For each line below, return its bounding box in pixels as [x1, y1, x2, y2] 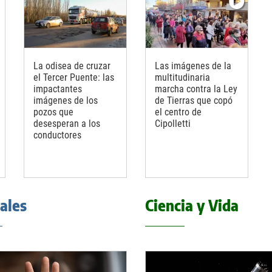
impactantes [33, 83, 82, 95]
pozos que [33, 106, 73, 118]
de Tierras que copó [155, 94, 233, 106]
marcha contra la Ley [155, 83, 237, 95]
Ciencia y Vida [145, 195, 239, 214]
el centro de [155, 106, 202, 118]
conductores [33, 129, 81, 141]
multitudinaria [155, 71, 210, 83]
